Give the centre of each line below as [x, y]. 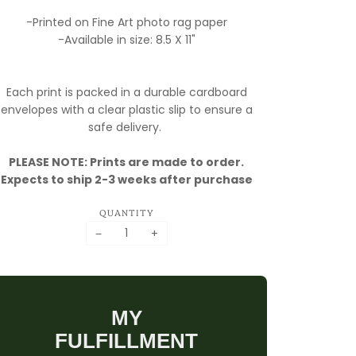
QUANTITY [126, 213]
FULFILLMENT [127, 341]
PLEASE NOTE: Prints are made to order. [127, 162]
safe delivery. [127, 127]
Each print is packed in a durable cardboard [126, 92]
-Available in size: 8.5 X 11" [126, 40]
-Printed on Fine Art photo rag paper [126, 22]
